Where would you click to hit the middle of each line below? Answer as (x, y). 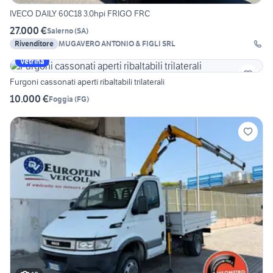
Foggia (61, 99)
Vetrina (32, 62)
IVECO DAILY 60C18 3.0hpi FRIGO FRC (80, 14)
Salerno (60, 30)
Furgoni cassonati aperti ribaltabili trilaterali (87, 82)
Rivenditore (34, 44)
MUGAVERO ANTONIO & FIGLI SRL (117, 44)
